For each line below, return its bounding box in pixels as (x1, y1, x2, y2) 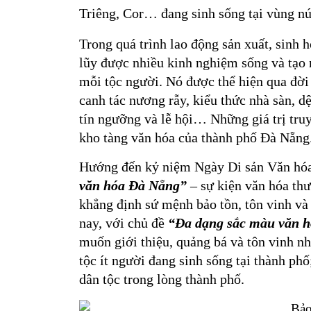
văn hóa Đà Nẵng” (79, 178, 187, 193)
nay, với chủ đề (79, 215, 168, 230)
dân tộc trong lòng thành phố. (79, 271, 244, 287)
